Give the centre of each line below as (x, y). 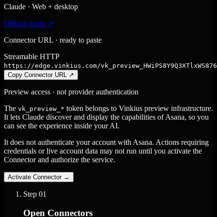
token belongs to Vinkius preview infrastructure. (139, 108)
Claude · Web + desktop (41, 7)
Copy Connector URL (37, 75)
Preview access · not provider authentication (71, 92)
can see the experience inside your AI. (62, 126)
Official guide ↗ (29, 24)
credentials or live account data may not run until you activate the (103, 151)
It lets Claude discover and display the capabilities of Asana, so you (106, 117)
